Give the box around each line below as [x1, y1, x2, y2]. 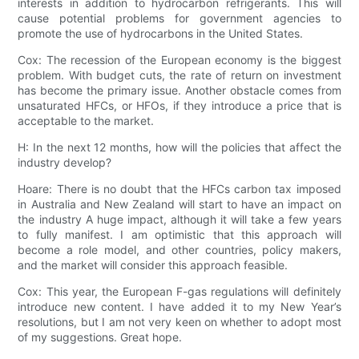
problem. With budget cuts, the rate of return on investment [18, 68, 341, 83]
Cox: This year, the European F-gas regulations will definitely [18, 284, 341, 299]
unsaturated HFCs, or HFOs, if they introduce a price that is [18, 99, 341, 113]
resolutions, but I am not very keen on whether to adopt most [18, 315, 341, 329]
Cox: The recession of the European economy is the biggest [18, 53, 341, 67]
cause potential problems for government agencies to [18, 11, 341, 26]
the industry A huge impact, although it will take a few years [18, 212, 341, 227]
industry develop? [18, 155, 112, 170]
